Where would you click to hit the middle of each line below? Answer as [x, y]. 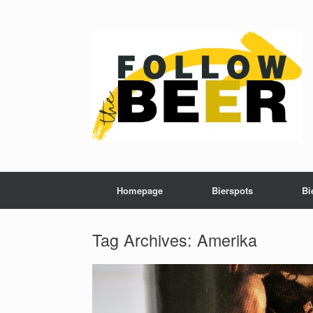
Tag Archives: [145, 240]
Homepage [140, 190]
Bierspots [232, 190]
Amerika [227, 240]
